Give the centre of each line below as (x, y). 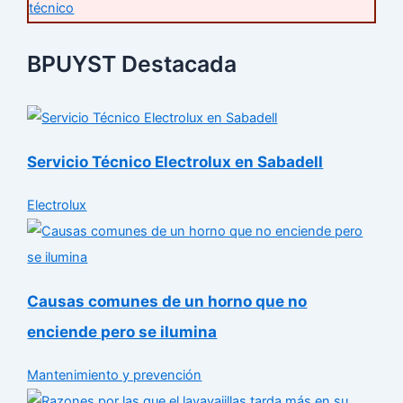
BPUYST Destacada (132, 63)
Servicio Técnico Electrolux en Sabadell (175, 161)
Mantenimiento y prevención (115, 375)
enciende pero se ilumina (122, 331)
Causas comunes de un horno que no (167, 300)
